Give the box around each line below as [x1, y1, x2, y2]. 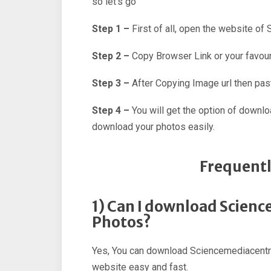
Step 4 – [92, 105, 129, 117]
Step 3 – [92, 77, 129, 90]
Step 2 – [92, 50, 129, 62]
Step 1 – [92, 23, 129, 35]
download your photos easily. [92, 121, 215, 133]
